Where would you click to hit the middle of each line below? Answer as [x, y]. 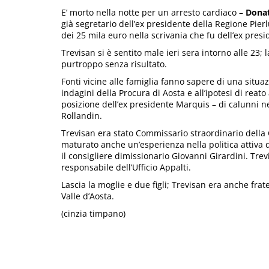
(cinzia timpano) [93, 214]
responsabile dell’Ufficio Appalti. [126, 168]
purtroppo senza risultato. [114, 64]
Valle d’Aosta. [88, 196]
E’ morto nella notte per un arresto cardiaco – [153, 13]
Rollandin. [82, 116]
